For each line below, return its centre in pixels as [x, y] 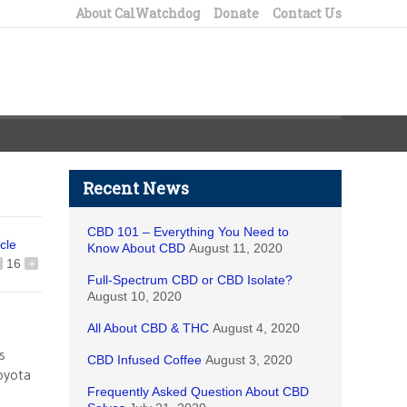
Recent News [136, 188]
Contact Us [307, 13]
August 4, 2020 [256, 328]
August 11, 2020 [236, 248]
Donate [236, 13]
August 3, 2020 [249, 360]
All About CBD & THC [148, 328]
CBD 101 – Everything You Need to [188, 232]
